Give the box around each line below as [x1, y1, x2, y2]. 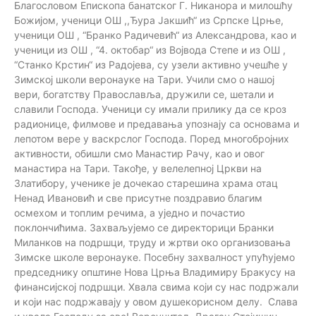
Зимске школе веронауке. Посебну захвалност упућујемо [14, 250, 295, 263]
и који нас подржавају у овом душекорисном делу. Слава [14, 295, 298, 308]
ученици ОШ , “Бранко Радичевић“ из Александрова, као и [14, 28, 296, 41]
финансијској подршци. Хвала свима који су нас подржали [14, 280, 298, 293]
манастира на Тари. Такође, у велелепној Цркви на [14, 162, 262, 174]
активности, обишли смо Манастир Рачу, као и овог [14, 147, 265, 159]
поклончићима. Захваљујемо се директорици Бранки [14, 221, 274, 233]
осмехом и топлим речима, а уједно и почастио [14, 206, 245, 219]
